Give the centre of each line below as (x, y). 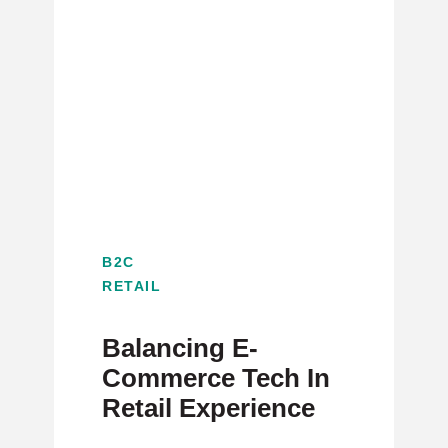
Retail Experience (208, 408)
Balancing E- (180, 348)
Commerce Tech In (216, 378)
